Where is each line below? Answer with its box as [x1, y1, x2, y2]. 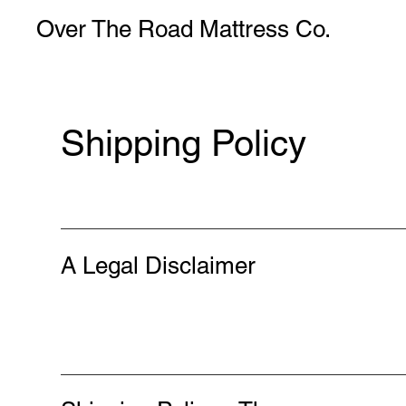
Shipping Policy [61, 122, 307, 165]
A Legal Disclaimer [61, 251, 256, 279]
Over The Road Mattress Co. [36, 15, 332, 43]
